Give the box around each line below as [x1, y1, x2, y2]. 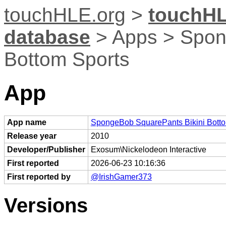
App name [7, 118, 46, 127]
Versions [4, 193, 88, 217]
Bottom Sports [4, 48, 130, 70]
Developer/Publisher [7, 145, 85, 154]
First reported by [7, 172, 71, 181]
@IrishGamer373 [90, 172, 152, 181]
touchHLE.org [4, 4, 126, 26]
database [4, 26, 90, 48]
